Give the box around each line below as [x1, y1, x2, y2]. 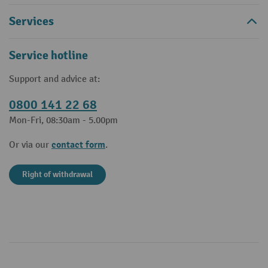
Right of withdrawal [22, 169, 93, 179]
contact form [51, 139, 105, 151]
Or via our [9, 139, 51, 151]
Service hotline [9, 48, 88, 63]
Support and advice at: [9, 74, 100, 85]
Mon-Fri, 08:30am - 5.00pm [9, 115, 118, 126]
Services [9, 14, 54, 29]
